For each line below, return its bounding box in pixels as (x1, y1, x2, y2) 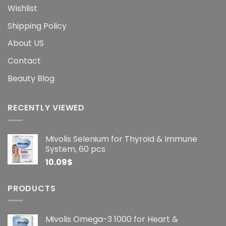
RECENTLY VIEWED (8, 102, 85, 114)
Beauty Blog (8, 72, 54, 84)
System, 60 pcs (45, 143, 105, 155)
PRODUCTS (8, 182, 56, 194)
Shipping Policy (8, 20, 67, 32)
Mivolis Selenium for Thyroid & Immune (45, 133, 197, 145)
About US (8, 37, 44, 49)
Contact (8, 54, 41, 67)
